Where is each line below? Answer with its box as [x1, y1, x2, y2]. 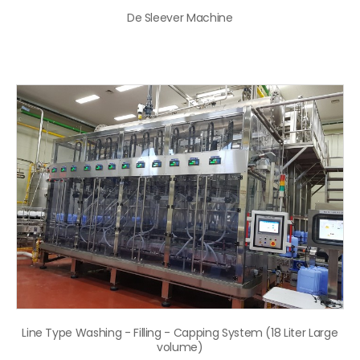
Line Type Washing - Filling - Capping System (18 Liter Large [22, 324, 338, 341]
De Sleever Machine [126, 10, 233, 27]
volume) [156, 338, 203, 355]
